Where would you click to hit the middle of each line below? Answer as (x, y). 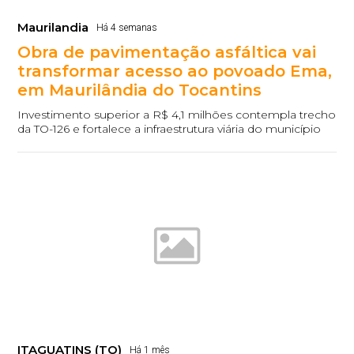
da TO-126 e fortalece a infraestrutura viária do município (169, 128)
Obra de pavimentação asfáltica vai (167, 52)
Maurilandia (53, 27)
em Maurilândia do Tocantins (140, 90)
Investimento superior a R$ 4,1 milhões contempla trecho (177, 114)
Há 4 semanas (127, 27)
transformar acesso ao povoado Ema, (175, 71)
